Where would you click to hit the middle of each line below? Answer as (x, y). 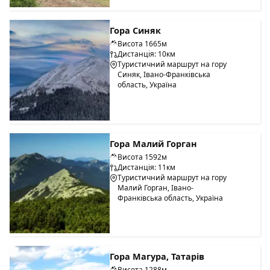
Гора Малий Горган (154, 143)
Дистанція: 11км (147, 167)
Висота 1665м (143, 44)
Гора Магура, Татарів (157, 257)
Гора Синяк (136, 31)
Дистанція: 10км (147, 54)
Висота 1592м (143, 157)
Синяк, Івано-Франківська (164, 75)
